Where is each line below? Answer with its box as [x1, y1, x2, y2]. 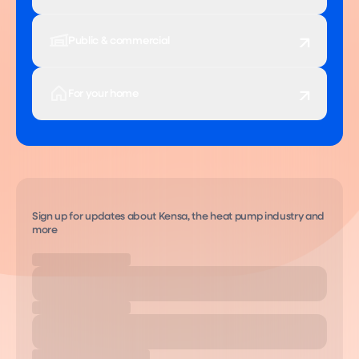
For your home [68, 88, 139, 99]
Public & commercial [68, 35, 170, 46]
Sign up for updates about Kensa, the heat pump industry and [32, 212, 325, 222]
